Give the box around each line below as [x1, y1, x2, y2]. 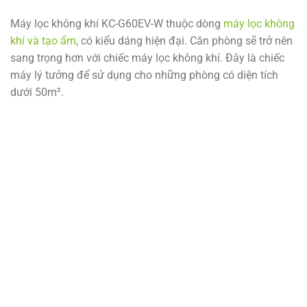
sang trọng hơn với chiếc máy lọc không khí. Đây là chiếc [10, 51, 284, 65]
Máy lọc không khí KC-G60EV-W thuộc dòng [10, 17, 223, 31]
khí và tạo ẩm [10, 34, 76, 48]
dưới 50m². [10, 86, 64, 99]
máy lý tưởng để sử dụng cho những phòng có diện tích [10, 69, 278, 82]
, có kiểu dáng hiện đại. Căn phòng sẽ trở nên [76, 34, 293, 48]
